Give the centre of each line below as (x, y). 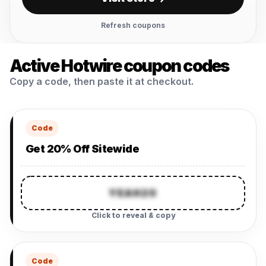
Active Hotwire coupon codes (119, 66)
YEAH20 (133, 193)
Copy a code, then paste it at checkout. (102, 81)
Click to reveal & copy (133, 215)
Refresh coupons (133, 25)
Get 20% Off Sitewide (82, 149)
